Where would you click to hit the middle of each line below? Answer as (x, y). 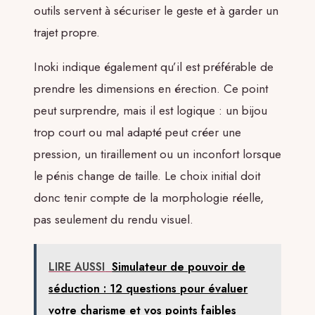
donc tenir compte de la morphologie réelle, (149, 198)
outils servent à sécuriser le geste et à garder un (156, 10)
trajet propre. (67, 32)
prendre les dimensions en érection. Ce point (151, 89)
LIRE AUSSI (77, 267)
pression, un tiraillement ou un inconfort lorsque (157, 154)
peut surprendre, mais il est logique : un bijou (150, 111)
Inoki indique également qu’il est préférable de (154, 67)
